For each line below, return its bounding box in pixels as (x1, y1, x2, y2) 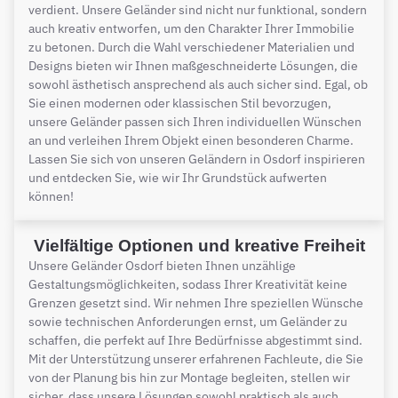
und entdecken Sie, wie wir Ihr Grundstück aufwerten (28, 169, 327, 186)
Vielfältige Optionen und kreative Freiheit (33, 235, 365, 255)
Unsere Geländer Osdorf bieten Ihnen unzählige (28, 257, 296, 274)
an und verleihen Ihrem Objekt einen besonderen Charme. (28, 131, 354, 148)
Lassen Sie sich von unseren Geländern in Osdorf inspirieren (28, 150, 365, 167)
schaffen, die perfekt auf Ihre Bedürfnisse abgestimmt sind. (28, 331, 362, 348)
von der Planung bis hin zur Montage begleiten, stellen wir (28, 369, 350, 386)
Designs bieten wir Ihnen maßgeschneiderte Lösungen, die (28, 57, 358, 74)
